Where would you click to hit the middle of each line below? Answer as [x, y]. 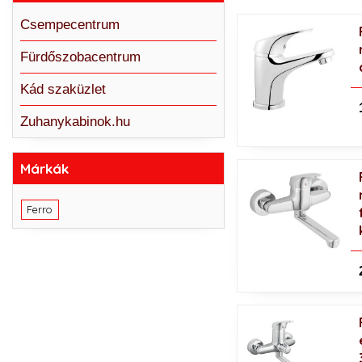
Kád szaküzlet [63, 89]
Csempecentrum [69, 24]
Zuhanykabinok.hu [75, 121]
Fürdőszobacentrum [80, 57]
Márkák [44, 168]
